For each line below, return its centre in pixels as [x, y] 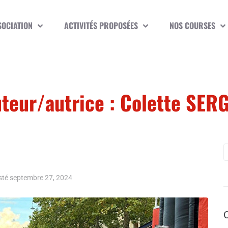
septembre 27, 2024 [41, 178]
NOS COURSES [193, 25]
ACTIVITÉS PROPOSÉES [101, 25]
